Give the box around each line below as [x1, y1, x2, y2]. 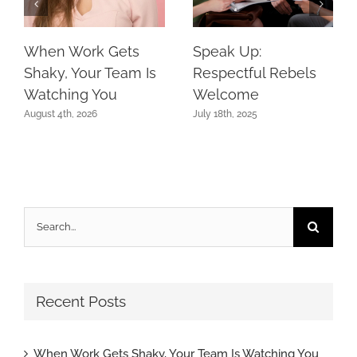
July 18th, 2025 [192, 108, 257, 120]
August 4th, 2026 [24, 108, 97, 120]
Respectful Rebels [192, 64, 316, 81]
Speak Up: [192, 42, 261, 60]
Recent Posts [36, 292, 126, 311]
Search [23, 212, 61, 227]
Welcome [192, 85, 259, 103]
